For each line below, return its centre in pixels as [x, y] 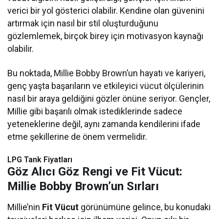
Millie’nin [25, 207]
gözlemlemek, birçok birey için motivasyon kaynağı [106, 36]
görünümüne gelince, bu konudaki [145, 207]
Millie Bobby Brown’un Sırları [83, 186]
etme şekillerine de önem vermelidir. [77, 137]
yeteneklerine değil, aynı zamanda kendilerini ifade [104, 124]
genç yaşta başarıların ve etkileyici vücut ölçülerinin [106, 86]
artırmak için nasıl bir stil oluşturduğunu [83, 23]
